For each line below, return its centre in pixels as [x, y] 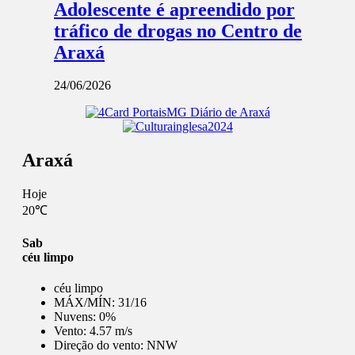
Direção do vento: [100, 345]
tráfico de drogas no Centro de [178, 31]
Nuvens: [76, 316]
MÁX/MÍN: [86, 302]
